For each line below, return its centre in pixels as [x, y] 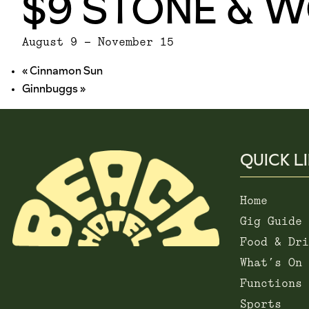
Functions [271, 284]
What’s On [271, 263]
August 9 [50, 43]
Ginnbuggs [51, 89]
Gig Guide [271, 222]
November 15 [136, 43]
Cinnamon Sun [65, 71]
